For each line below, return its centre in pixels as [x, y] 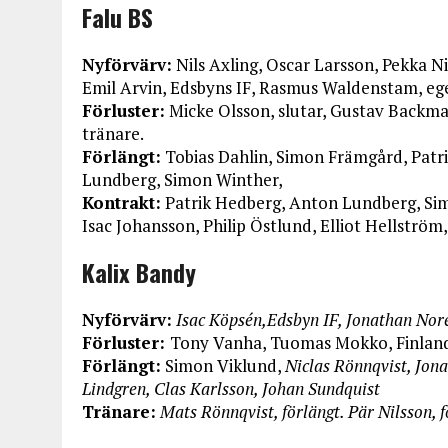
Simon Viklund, [223, 365]
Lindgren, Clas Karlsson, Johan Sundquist [231, 388]
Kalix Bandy [139, 272]
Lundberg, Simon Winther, [182, 179]
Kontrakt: [121, 202]
